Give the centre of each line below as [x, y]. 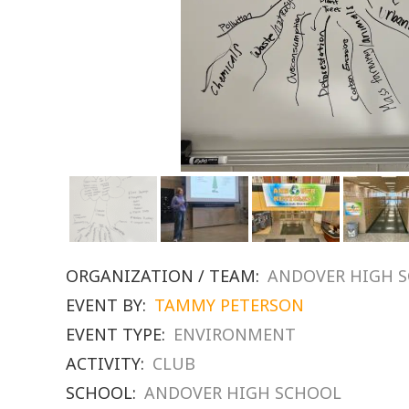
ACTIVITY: [105, 363]
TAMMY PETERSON [229, 304]
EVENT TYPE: [115, 334]
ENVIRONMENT [235, 334]
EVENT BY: [106, 304]
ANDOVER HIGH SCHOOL [243, 392]
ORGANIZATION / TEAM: [163, 275]
